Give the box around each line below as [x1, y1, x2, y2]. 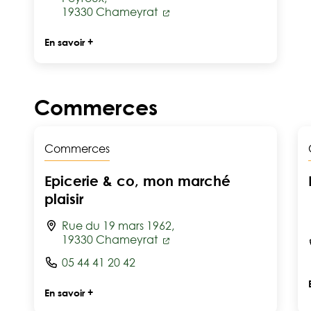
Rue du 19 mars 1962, [62, 219, 174, 233]
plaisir [44, 190, 83, 207]
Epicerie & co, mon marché [44, 172, 230, 189]
